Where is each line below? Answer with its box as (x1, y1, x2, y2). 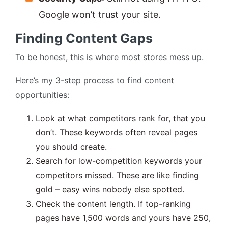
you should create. (36, 141, 107, 152)
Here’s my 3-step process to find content (15, 75, 174, 86)
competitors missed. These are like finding (36, 170, 199, 181)
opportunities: (15, 90, 69, 100)
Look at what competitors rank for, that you (36, 113, 205, 124)
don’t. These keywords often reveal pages (36, 127, 197, 138)
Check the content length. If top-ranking (36, 198, 191, 209)
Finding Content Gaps (15, 31, 153, 46)
